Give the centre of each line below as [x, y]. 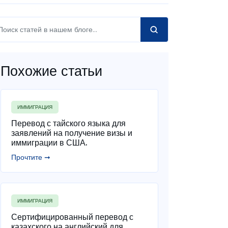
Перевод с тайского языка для [68, 123]
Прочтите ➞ [31, 157]
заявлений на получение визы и [72, 133]
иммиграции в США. [49, 142]
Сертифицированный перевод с [72, 217]
